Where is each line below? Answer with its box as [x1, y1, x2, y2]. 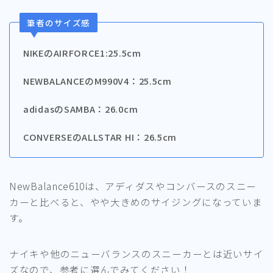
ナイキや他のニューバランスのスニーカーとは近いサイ [9, 247, 264, 261]
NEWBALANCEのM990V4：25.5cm [23, 74, 172, 88]
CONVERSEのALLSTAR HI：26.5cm [23, 130, 177, 144]
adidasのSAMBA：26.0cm [23, 102, 138, 116]
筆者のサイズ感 [27, 16, 91, 29]
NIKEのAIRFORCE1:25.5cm [23, 46, 141, 60]
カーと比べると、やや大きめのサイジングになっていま [9, 195, 263, 209]
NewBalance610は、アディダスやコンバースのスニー [9, 179, 257, 193]
